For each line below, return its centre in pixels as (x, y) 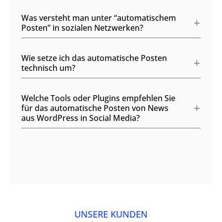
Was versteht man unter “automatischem (98, 18)
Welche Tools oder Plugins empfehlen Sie (98, 98)
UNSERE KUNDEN (111, 214)
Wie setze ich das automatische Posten (94, 58)
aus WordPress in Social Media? (80, 118)
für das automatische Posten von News (95, 108)
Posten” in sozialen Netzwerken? (82, 28)
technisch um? (48, 68)
